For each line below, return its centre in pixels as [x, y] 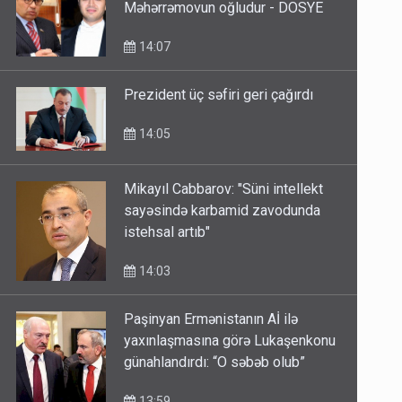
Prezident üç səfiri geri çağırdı [219, 95]
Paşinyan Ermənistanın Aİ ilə [211, 319]
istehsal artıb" [167, 232]
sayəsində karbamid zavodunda [223, 211]
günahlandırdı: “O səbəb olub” [215, 363]
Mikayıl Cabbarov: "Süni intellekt [224, 189]
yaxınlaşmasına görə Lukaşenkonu [230, 341]
